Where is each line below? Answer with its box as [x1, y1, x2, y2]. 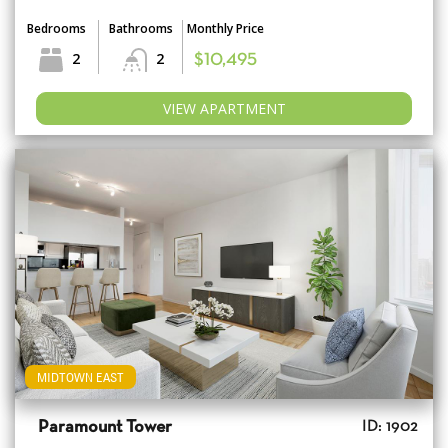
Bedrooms [27, 19, 86, 37]
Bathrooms [108, 19, 173, 37]
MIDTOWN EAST [37, 368, 124, 385]
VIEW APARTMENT [162, 98, 286, 118]
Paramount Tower [38, 418, 172, 436]
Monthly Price [186, 19, 264, 37]
